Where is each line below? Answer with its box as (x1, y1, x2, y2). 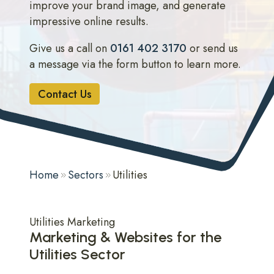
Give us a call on (29, 40, 110, 56)
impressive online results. (29, 13, 149, 29)
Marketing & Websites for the (29, 228, 221, 246)
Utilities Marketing (29, 214, 115, 230)
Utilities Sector (29, 245, 125, 263)
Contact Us (37, 86, 92, 102)
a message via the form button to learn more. (29, 56, 241, 72)
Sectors (68, 167, 103, 183)
